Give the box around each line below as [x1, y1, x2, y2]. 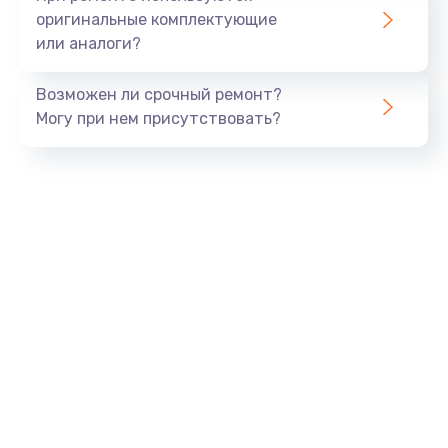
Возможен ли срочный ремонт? [36, 84, 282, 104]
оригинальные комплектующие [36, 9, 277, 29]
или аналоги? [36, 33, 141, 53]
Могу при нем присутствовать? [36, 108, 281, 128]
